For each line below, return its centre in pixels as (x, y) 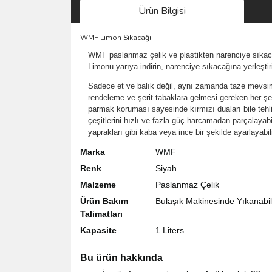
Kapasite (98, 230)
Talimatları (101, 213)
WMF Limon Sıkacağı (116, 37)
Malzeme (98, 184)
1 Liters (170, 230)
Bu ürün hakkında (121, 257)
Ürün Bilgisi (162, 11)
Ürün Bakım (104, 201)
